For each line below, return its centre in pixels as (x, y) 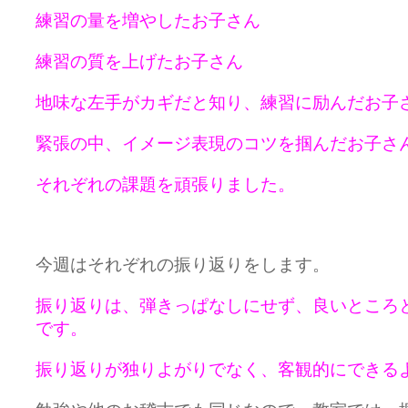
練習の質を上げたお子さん (139, 61)
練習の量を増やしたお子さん (148, 20)
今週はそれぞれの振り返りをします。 (183, 265)
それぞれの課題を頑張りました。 (165, 184)
